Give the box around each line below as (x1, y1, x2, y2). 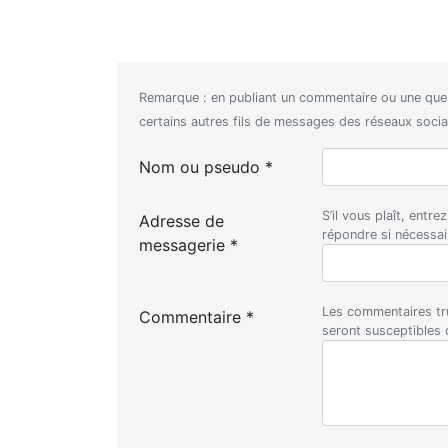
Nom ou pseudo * (139, 157, 274, 178)
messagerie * (139, 235, 239, 256)
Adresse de (139, 211, 225, 232)
